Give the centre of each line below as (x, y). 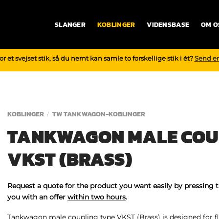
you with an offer (37, 197)
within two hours (97, 197)
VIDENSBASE (168, 24)
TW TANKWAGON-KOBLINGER (99, 114)
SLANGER (70, 24)
